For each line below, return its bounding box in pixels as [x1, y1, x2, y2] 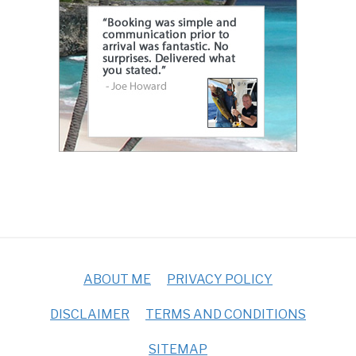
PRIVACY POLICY [167, 272, 273, 287]
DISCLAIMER [50, 307, 130, 322]
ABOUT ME [83, 272, 151, 287]
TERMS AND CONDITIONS [145, 307, 306, 322]
